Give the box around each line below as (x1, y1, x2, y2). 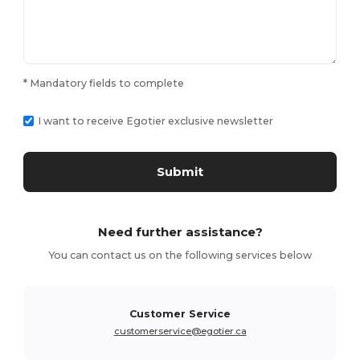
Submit (157, 164, 203, 179)
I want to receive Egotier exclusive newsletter (38, 115, 274, 127)
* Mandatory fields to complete (23, 77, 185, 89)
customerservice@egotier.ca (113, 325, 247, 337)
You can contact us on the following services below (48, 249, 312, 261)
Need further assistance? (97, 224, 263, 239)
